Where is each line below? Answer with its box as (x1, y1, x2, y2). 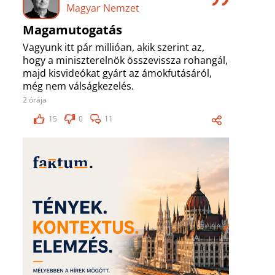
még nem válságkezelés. (23, 79, 134, 93)
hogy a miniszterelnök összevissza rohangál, (23, 53, 228, 68)
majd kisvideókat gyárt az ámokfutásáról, (23, 66, 212, 80)
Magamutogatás (23, 21, 122, 39)
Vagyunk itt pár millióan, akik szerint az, (23, 41, 204, 55)
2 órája (23, 95, 47, 106)
